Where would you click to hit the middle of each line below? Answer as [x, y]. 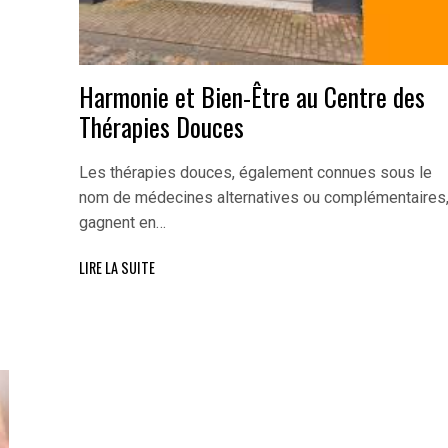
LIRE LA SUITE [116, 268]
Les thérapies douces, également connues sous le [255, 173]
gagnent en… [122, 223]
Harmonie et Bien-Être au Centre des [251, 96]
